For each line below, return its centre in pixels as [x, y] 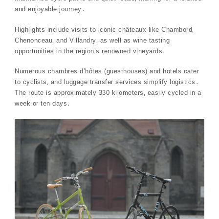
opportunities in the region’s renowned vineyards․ [90, 51]
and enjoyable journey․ [50, 9]
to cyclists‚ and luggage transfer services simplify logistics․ [107, 82]
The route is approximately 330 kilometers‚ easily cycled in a [108, 93]
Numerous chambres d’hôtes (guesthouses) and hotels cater [107, 71]
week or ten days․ [43, 104]
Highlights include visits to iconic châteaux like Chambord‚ [104, 29]
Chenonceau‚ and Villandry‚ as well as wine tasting [92, 40]
